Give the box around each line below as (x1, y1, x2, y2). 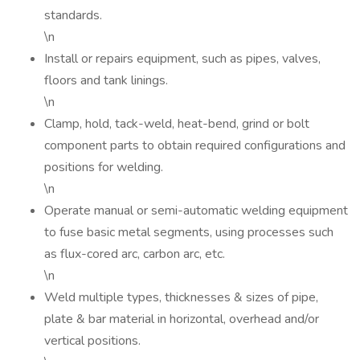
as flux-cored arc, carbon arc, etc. (44, 245, 225, 263)
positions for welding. (44, 158, 163, 176)
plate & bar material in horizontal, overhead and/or (44, 310, 319, 328)
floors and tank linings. (44, 72, 168, 89)
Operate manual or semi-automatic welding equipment (44, 202, 348, 219)
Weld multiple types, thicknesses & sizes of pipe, (44, 288, 318, 306)
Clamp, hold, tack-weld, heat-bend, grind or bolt (44, 115, 309, 133)
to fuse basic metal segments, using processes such (44, 223, 333, 241)
